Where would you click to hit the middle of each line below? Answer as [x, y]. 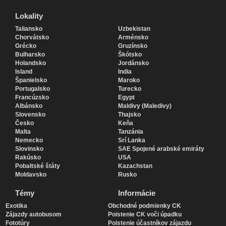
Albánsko [29, 106]
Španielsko [31, 80]
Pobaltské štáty [38, 166]
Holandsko [31, 63]
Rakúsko [28, 157]
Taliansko [29, 29]
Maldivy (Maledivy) [145, 106]
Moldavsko [31, 174]
